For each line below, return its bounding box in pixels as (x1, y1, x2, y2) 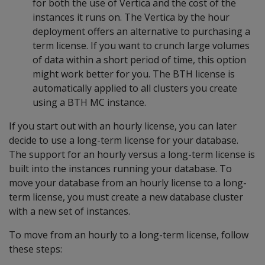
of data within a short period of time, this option (33, 53, 246, 66)
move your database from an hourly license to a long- (9, 176, 247, 189)
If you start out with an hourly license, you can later (9, 119, 237, 132)
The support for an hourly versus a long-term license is (9, 148, 255, 161)
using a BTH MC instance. (33, 96, 146, 109)
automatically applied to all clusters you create (33, 82, 237, 95)
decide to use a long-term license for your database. (9, 134, 238, 147)
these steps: (9, 243, 62, 256)
